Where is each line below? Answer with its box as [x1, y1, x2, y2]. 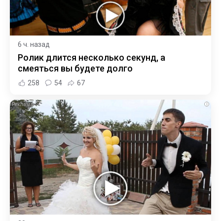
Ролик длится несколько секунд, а [18, 52, 165, 63]
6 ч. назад [18, 40, 50, 49]
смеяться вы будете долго [18, 63, 133, 74]
